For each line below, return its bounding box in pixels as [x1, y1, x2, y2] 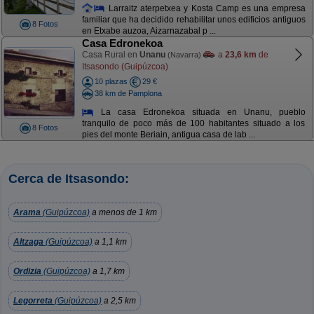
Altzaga [13, 237, 43, 247]
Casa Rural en [81, 50, 139, 60]
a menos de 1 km [90, 207, 157, 217]
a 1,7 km [90, 266, 125, 276]
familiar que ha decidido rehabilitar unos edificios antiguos [81, 15, 306, 25]
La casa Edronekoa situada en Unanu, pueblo [94, 107, 306, 117]
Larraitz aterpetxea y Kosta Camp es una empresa [105, 3, 306, 13]
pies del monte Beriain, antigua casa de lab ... [81, 130, 255, 140]
